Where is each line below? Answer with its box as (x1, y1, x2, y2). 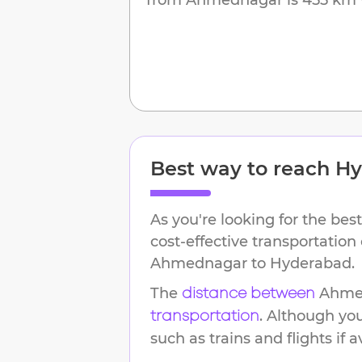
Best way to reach (150, 156, 335, 180)
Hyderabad (270, 254, 351, 272)
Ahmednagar (150, 254, 247, 272)
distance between (182, 287, 315, 301)
